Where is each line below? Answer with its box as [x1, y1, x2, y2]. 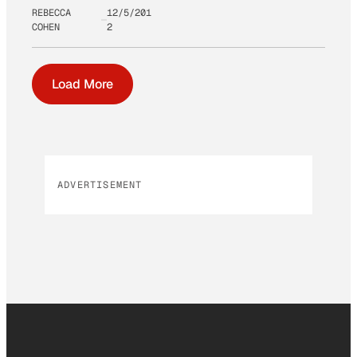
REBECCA [32, 6, 71, 19]
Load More [52, 75, 113, 92]
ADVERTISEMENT [57, 178, 143, 191]
